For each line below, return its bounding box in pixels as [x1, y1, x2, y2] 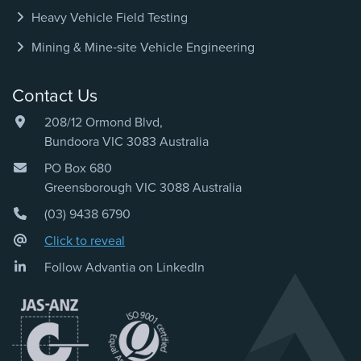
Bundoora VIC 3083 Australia [44, 134, 209, 151]
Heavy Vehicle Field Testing [28, 10, 188, 27]
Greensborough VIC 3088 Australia [44, 180, 242, 197]
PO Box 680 [44, 160, 112, 177]
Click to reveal [44, 233, 125, 250]
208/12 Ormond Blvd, [44, 114, 163, 131]
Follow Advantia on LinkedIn [44, 259, 205, 276]
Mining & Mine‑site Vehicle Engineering [28, 39, 255, 56]
